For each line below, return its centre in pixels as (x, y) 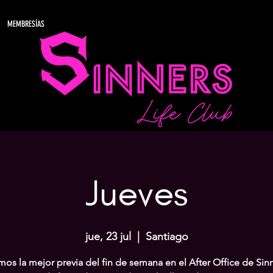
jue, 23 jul (108, 236)
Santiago (167, 236)
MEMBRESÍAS (26, 24)
